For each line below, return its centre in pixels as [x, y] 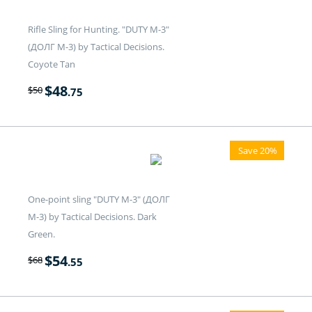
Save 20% [258, 151]
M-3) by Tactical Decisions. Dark [92, 217]
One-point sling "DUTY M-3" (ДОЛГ [99, 200]
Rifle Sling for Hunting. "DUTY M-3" [99, 30]
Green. [41, 234]
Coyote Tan [52, 64]
